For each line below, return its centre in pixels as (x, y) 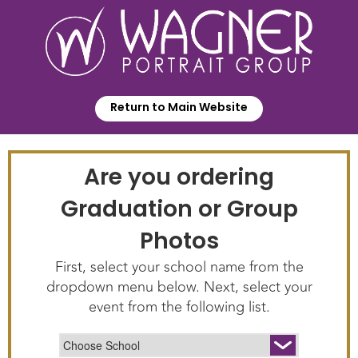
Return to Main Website (179, 107)
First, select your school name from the (179, 267)
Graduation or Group (179, 209)
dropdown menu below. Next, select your (179, 287)
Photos (179, 241)
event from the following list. (179, 307)
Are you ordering (179, 177)
